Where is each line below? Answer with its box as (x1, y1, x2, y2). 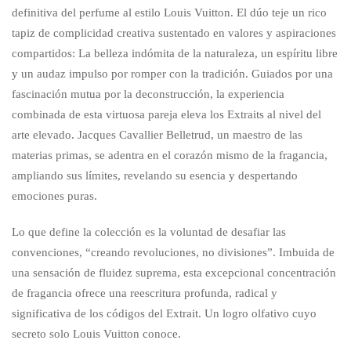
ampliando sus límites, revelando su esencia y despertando (12, 168, 298, 182)
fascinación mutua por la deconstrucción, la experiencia (12, 87, 284, 100)
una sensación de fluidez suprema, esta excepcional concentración (12, 266, 336, 279)
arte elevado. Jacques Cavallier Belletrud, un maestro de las (12, 128, 302, 141)
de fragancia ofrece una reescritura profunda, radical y (12, 286, 277, 299)
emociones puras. (12, 189, 97, 202)
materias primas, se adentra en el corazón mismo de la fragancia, (12, 148, 327, 161)
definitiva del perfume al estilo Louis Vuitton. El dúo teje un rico (12, 5, 327, 19)
